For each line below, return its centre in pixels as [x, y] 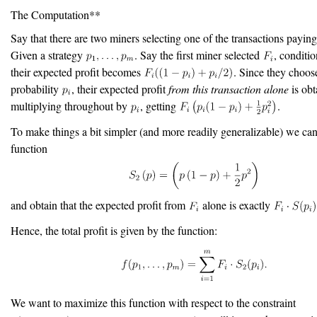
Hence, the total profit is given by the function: [114, 231]
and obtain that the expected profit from [99, 205]
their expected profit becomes [77, 71]
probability [36, 88]
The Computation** [56, 14]
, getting [159, 105]
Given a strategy [48, 54]
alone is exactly [236, 205]
